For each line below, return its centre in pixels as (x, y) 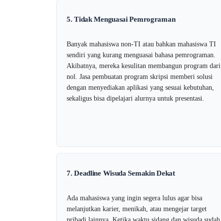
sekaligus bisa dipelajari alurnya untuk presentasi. (135, 99)
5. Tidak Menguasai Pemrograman (121, 19)
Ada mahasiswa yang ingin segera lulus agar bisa (134, 198)
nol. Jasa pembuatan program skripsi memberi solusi (140, 77)
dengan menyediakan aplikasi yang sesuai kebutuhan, (140, 88)
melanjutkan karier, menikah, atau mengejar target (137, 209)
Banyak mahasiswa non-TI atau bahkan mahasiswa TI (141, 44)
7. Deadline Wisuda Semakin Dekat (121, 173)
